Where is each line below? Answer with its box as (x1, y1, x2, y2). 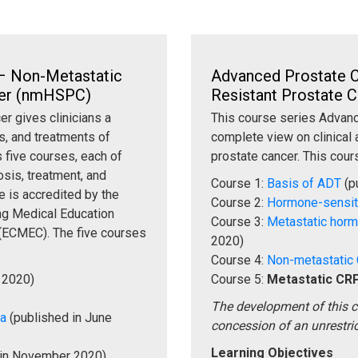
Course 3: (211, 213, 267, 229)
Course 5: (211, 271, 267, 287)
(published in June (6, 309, 112, 325)
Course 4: (211, 252, 267, 268)
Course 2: (211, 194, 267, 210)
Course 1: (211, 175, 267, 191)
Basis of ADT (267, 175, 341, 191)
